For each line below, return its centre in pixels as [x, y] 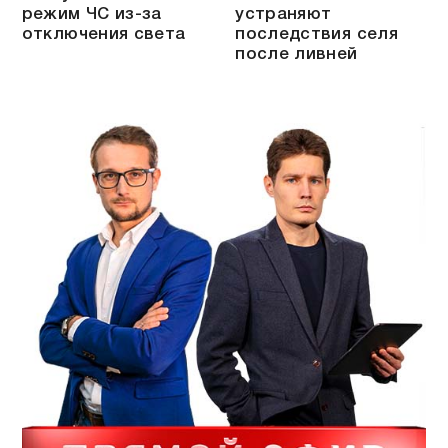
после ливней [296, 54]
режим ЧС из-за [91, 14]
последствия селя [317, 34]
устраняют [283, 14]
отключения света [103, 34]
